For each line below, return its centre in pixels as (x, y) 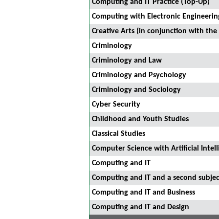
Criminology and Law (127, 61)
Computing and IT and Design (141, 207)
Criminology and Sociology (136, 90)
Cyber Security (116, 105)
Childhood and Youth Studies (140, 119)
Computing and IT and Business (143, 193)
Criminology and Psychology (139, 75)
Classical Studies (119, 134)
